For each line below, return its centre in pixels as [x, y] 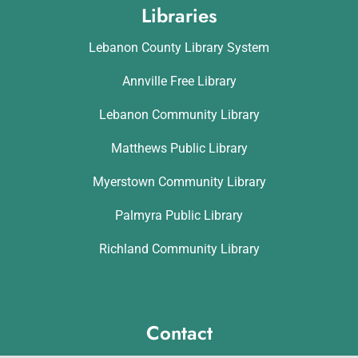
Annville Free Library [179, 82]
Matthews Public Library [179, 149]
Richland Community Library [179, 249]
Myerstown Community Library [179, 182]
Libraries [179, 16]
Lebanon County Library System [179, 48]
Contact [179, 333]
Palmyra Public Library [179, 216]
